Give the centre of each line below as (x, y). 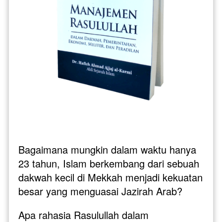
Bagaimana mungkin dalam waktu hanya (107, 149)
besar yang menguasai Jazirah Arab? (102, 191)
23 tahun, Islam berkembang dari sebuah (109, 163)
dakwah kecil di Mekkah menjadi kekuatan (111, 177)
